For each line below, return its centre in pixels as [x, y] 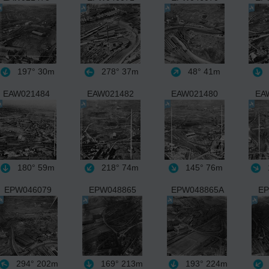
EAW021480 [195, 93]
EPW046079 [28, 189]
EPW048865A [197, 189]
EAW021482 [110, 93]
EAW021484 [26, 93]
